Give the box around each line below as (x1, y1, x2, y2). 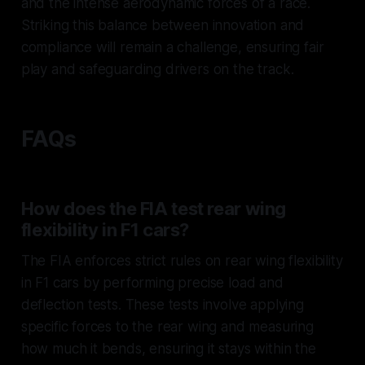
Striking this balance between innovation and (20, 16, 305, 33)
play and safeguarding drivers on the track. (20, 60, 294, 77)
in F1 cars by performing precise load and (20, 274, 284, 291)
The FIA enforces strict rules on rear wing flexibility (20, 252, 343, 269)
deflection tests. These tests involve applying (20, 296, 304, 313)
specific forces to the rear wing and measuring (20, 318, 314, 335)
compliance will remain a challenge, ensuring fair (20, 38, 324, 55)
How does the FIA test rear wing (20, 197, 287, 219)
